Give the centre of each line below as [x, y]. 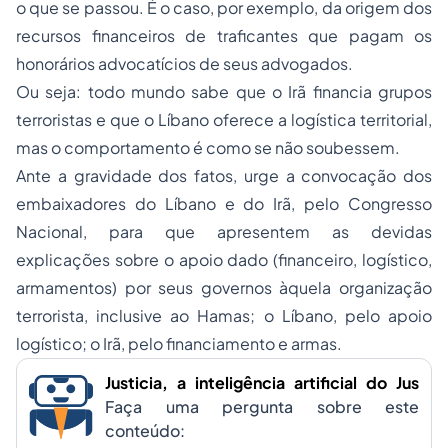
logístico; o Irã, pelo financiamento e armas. [179, 344]
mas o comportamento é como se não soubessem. [208, 148]
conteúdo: [145, 431]
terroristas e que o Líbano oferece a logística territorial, [224, 120]
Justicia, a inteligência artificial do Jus [262, 383]
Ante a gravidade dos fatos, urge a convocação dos [224, 176]
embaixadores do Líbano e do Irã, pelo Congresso [224, 204]
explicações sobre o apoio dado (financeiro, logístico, [224, 260]
